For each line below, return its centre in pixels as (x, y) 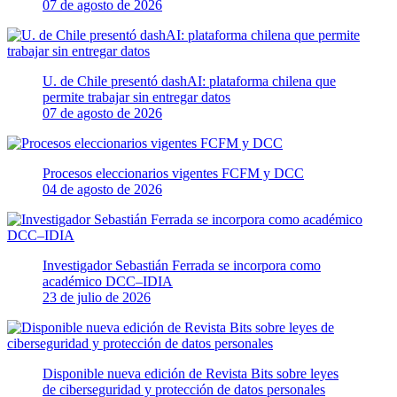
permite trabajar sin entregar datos (136, 97)
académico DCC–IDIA (108, 281)
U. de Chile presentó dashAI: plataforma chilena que (189, 81)
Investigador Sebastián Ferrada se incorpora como (182, 265)
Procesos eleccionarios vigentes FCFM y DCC (173, 173)
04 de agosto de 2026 (102, 189)
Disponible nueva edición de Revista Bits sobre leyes (191, 373)
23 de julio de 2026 (97, 297)
